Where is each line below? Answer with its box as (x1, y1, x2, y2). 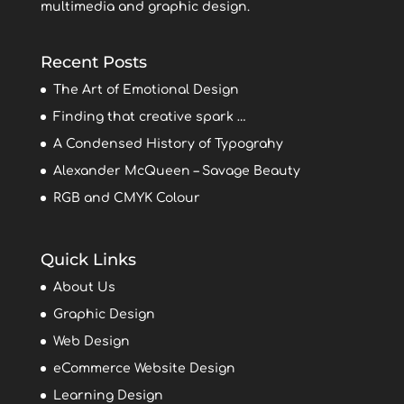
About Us (52, 280, 115, 295)
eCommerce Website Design (52, 362, 235, 376)
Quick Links (40, 250, 136, 271)
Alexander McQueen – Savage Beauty (52, 163, 300, 178)
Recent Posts (40, 51, 147, 72)
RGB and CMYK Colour (52, 190, 200, 205)
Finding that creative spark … (52, 109, 246, 124)
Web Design (52, 335, 130, 349)
